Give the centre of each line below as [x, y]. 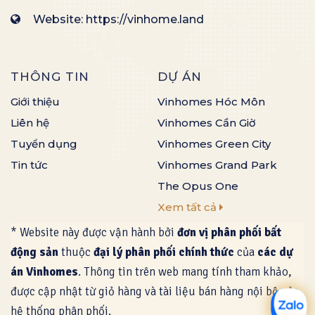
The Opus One [198, 186]
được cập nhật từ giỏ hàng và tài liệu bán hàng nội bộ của [155, 291]
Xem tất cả [188, 207]
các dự [275, 252]
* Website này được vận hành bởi [94, 232]
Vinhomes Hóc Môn [211, 101]
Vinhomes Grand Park [217, 165]
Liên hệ [30, 122]
